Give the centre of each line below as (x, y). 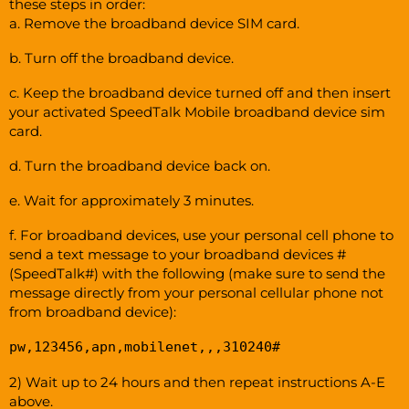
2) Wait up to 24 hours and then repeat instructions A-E (197, 382)
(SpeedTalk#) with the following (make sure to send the (197, 274)
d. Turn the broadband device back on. (140, 166)
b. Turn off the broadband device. (121, 58)
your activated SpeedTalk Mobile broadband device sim (197, 112)
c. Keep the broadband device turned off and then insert (200, 93)
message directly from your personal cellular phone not (196, 293)
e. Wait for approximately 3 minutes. (131, 201)
